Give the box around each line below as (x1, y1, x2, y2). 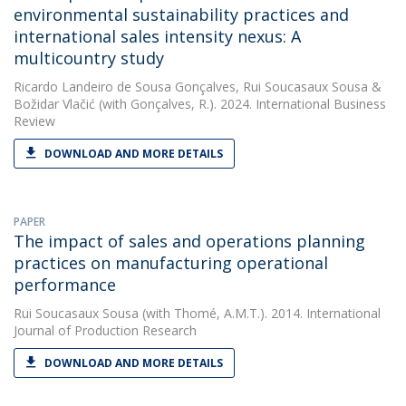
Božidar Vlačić (14, 95, 95, 112)
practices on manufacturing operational (14, 252, 328, 274)
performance (14, 274, 116, 295)
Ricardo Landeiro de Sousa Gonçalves (14, 78, 236, 95)
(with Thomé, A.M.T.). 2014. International (139, 304, 381, 322)
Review (14, 112, 55, 130)
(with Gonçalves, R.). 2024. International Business (95, 95, 386, 112)
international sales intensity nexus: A (14, 25, 301, 47)
